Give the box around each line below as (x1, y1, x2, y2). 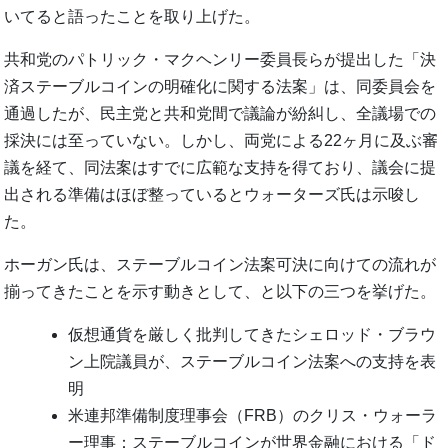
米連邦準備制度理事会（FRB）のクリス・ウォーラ (68, 406, 438, 424)
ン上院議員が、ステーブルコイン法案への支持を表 (68, 352, 437, 370)
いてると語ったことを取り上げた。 (4, 7, 261, 25)
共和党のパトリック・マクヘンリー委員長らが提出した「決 (4, 50, 437, 68)
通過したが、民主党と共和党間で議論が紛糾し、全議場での (4, 104, 437, 122)
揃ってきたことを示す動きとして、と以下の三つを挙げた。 (4, 282, 437, 300)
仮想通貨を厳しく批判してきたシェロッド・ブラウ (68, 325, 437, 343)
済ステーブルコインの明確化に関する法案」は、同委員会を (4, 77, 437, 95)
